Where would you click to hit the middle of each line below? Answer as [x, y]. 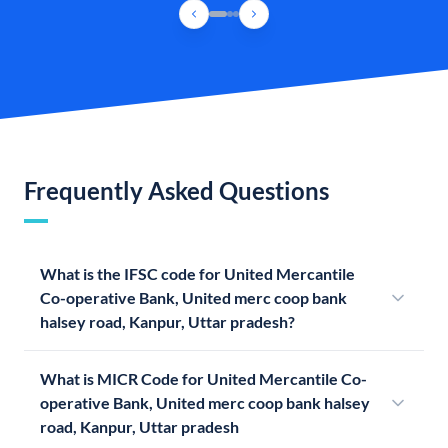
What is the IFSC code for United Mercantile [197, 274]
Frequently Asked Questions [176, 191]
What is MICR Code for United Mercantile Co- [203, 379]
